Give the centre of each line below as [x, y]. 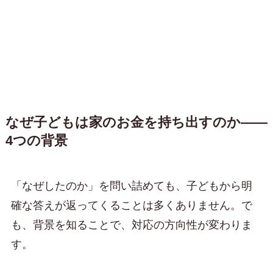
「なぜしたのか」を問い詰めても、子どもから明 [131, 186]
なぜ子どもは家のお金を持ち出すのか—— [136, 123]
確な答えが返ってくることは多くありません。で [131, 206]
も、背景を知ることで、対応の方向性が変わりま [131, 225]
